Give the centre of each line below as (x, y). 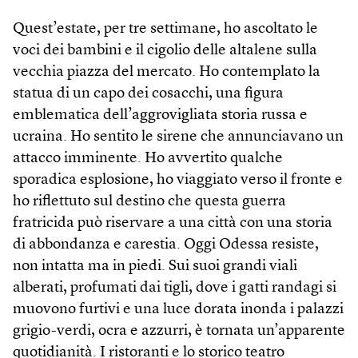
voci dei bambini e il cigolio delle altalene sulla (165, 50)
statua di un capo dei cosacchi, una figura (148, 93)
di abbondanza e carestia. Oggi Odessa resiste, (166, 245)
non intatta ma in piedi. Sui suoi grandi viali (155, 266)
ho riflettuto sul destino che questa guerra (149, 201)
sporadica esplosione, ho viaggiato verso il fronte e (178, 180)
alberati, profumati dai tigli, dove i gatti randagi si (175, 288)
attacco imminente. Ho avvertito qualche (148, 158)
